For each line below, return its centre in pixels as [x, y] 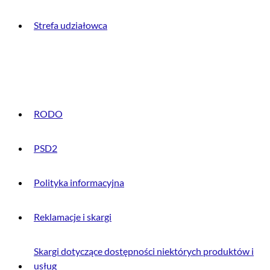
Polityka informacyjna [79, 182]
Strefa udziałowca [71, 25]
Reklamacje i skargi [73, 216]
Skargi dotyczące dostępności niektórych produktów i [144, 251]
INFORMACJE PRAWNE [135, 69]
